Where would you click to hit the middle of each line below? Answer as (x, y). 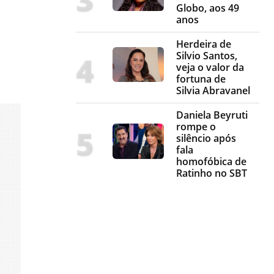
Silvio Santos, (207, 56)
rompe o (196, 127)
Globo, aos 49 (208, 8)
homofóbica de (211, 162)
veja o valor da (210, 68)
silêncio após (206, 139)
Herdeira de (204, 44)
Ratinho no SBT (212, 173)
